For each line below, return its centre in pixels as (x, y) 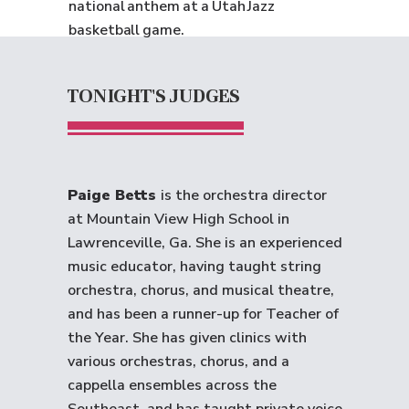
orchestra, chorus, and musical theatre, (201, 290)
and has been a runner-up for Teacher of (203, 314)
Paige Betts (114, 195)
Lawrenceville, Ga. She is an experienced (205, 243)
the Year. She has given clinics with (187, 338)
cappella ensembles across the (172, 385)
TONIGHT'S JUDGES (154, 95)
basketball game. (126, 30)
